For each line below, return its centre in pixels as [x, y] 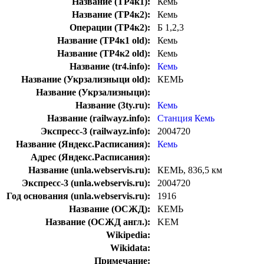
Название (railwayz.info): [99, 118]
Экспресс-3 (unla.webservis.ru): [86, 183]
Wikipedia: [128, 235]
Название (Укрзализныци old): [86, 80]
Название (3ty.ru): [113, 105]
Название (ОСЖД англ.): [98, 222]
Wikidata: [130, 248]
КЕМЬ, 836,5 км [190, 170]
